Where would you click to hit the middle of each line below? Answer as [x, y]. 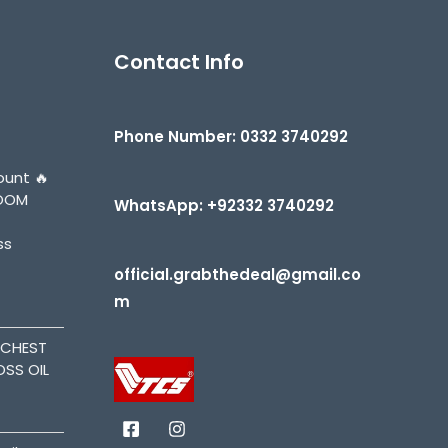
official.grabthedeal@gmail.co [237, 274]
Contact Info [178, 61]
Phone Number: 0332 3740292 [230, 136]
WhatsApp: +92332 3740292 [223, 205]
